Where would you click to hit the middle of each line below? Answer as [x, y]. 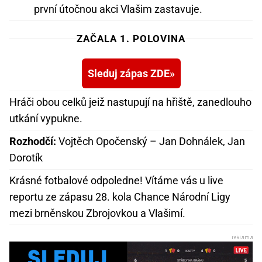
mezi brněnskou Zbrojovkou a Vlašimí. [97, 213]
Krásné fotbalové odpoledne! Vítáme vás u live [116, 181]
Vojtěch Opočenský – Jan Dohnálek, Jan [151, 142]
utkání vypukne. [46, 119]
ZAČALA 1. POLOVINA [131, 39]
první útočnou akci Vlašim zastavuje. [118, 9]
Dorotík [26, 158]
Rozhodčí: [33, 142]
